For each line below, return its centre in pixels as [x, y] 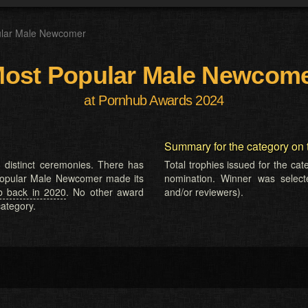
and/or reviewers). [204, 192]
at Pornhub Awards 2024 [154, 100]
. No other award [105, 192]
